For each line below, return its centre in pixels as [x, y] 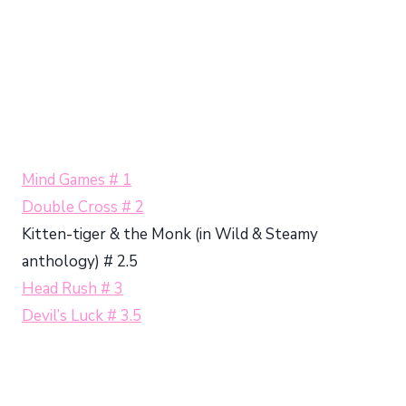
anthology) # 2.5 [80, 261]
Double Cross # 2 [83, 207]
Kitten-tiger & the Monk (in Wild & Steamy [170, 234]
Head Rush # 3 [72, 288]
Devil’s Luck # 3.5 [82, 315]
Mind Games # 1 [77, 179]
